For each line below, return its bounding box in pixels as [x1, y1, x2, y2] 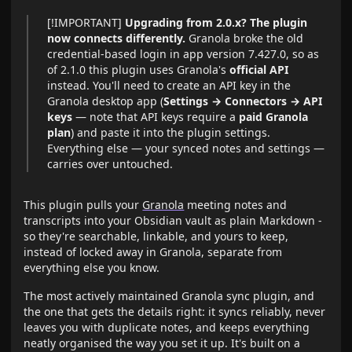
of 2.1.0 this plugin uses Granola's [47, 62, 230, 77]
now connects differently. [47, 31, 186, 46]
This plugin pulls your [24, 197, 143, 212]
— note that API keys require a [72, 109, 240, 124]
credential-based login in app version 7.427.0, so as [47, 46, 320, 61]
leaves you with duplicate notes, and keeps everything [24, 320, 310, 335]
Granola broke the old [185, 31, 304, 46]
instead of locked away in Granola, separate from [24, 244, 283, 259]
